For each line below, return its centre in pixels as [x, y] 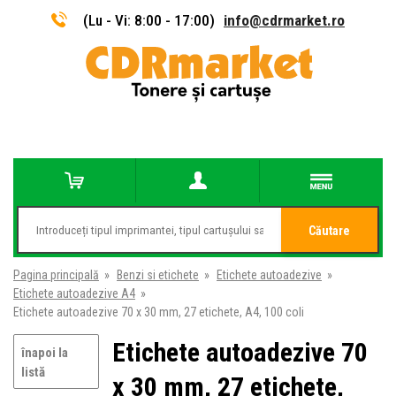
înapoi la [45, 353]
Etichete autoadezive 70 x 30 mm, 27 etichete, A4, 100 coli [159, 312]
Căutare [329, 231]
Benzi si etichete [158, 275]
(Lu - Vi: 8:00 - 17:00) [149, 20]
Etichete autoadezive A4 [74, 293]
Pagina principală [56, 275]
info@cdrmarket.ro [284, 20]
